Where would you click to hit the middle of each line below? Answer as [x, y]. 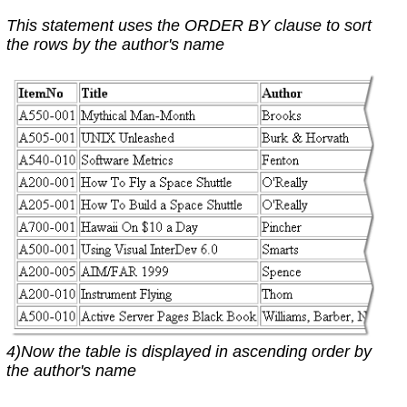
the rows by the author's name [115, 44]
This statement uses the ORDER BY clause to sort [189, 25]
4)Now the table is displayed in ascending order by [189, 352]
